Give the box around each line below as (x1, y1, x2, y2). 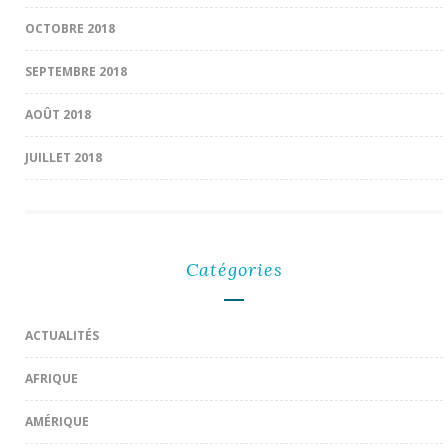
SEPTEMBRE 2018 (25, 62, 127, 80)
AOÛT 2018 (25, 105, 91, 123)
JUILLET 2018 (25, 148, 102, 166)
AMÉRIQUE (25, 412, 89, 430)
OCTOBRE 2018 (25, 19, 115, 37)
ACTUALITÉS (25, 326, 99, 344)
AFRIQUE (25, 369, 78, 387)
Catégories (185, 257, 283, 281)
